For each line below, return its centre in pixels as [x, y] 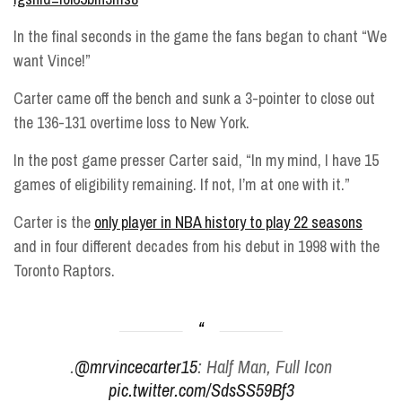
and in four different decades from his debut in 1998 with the [197, 246]
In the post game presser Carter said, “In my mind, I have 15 [196, 160]
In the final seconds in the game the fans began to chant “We [200, 36]
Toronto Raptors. [64, 270]
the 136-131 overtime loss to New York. [131, 122]
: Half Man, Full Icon [265, 366]
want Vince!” [52, 60]
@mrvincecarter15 [136, 366]
